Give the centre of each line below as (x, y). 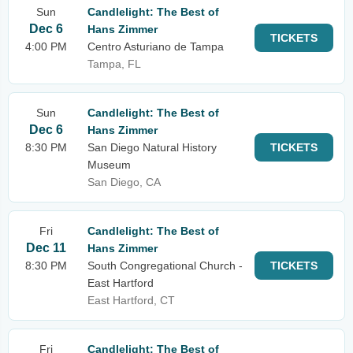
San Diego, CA (124, 182)
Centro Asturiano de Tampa (156, 46)
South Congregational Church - (165, 266)
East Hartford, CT (131, 300)
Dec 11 (46, 248)
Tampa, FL (114, 64)
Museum (109, 165)
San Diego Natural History (152, 147)
